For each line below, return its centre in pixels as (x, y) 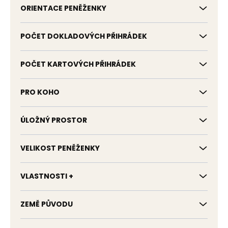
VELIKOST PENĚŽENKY (60, 148)
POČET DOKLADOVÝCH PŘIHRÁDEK (84, 36)
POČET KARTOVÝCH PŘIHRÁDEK (78, 64)
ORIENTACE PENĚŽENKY (63, 8)
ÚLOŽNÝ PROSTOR (54, 120)
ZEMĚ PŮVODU (47, 204)
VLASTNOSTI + (47, 176)
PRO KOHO (40, 92)
